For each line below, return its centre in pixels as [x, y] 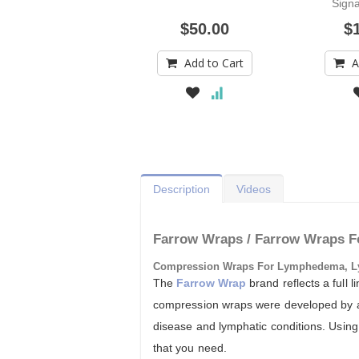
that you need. [190, 348]
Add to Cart [214, 63]
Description [182, 190]
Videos [254, 190]
